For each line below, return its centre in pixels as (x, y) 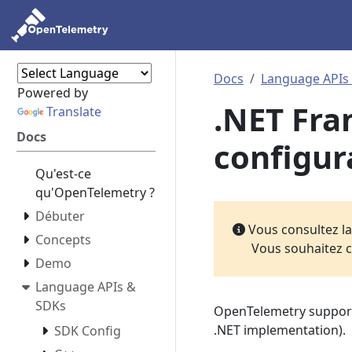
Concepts (63, 240)
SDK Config (88, 330)
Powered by (52, 93)
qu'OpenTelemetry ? (95, 192)
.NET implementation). (280, 330)
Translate (73, 112)
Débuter (60, 216)
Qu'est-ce (63, 174)
